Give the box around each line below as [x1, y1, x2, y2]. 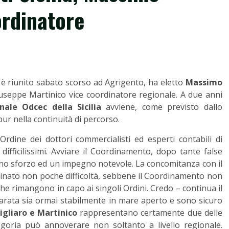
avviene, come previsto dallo [101, 101, 222, 112]
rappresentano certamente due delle [77, 207, 222, 218]
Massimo [185, 77, 222, 88]
